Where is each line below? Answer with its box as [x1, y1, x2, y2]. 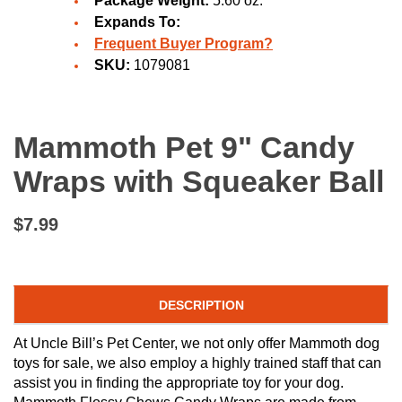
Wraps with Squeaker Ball [13, 164, 384, 198]
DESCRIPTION [158, 297, 244, 312]
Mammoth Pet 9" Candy [13, 130, 354, 164]
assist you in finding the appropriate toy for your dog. [13, 374, 344, 390]
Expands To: [94, 14, 180, 30]
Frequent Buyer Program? [94, 36, 273, 51]
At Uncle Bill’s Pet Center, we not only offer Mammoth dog [13, 335, 380, 351]
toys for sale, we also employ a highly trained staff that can [13, 354, 381, 371]
